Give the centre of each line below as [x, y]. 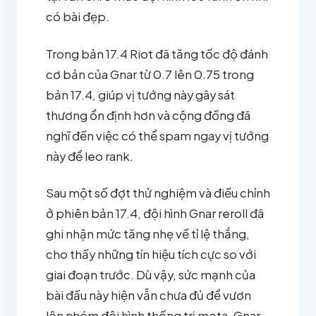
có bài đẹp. [78, 17]
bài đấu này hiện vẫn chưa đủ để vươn [148, 296]
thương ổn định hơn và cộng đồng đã [148, 115]
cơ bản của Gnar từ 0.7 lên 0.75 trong [150, 74]
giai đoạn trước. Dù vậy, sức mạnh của [151, 275]
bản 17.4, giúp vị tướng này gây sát [140, 95]
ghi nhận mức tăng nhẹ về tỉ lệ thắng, [148, 234]
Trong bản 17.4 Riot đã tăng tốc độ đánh [157, 54]
